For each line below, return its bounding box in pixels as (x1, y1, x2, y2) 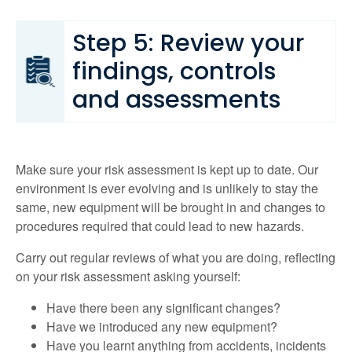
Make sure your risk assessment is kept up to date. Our (16, 160, 318, 179)
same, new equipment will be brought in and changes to (16, 198, 325, 217)
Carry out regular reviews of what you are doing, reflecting (16, 248, 335, 267)
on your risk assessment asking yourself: (16, 267, 240, 286)
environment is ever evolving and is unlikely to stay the (16, 179, 318, 198)
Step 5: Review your (72, 26, 304, 60)
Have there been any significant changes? (46, 299, 280, 317)
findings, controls (72, 54, 276, 89)
